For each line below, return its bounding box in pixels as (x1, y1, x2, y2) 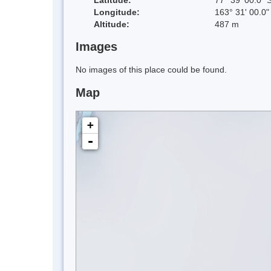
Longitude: (94, 7, 140, 17)
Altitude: (94, 19, 129, 29)
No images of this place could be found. (76, 65, 227, 75)
